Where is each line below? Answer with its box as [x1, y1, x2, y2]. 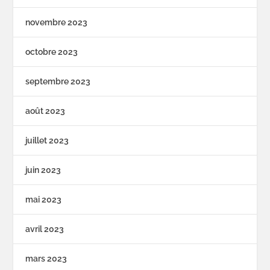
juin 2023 [25, 165, 61, 175]
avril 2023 [25, 224, 64, 234]
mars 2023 [25, 253, 67, 263]
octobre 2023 [25, 46, 78, 57]
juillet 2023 [25, 135, 69, 145]
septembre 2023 [25, 76, 91, 86]
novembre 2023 [25, 17, 88, 27]
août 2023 [25, 105, 66, 116]
